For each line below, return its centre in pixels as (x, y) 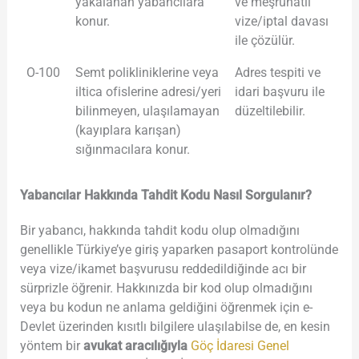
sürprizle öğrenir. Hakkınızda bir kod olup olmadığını (166, 288)
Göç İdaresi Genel (240, 346)
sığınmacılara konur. (133, 149)
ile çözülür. (265, 40)
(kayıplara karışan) (128, 130)
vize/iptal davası (282, 21)
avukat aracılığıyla (135, 346)
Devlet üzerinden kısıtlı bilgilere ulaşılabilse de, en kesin (175, 327)
